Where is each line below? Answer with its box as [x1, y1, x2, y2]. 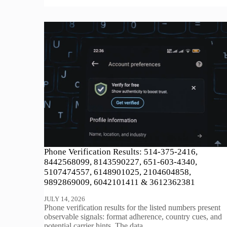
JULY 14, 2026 [44, 195, 86, 203]
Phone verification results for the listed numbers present [44, 203, 221, 212]
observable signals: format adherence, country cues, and [44, 212, 222, 221]
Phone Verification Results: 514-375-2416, [44, 146, 198, 157]
